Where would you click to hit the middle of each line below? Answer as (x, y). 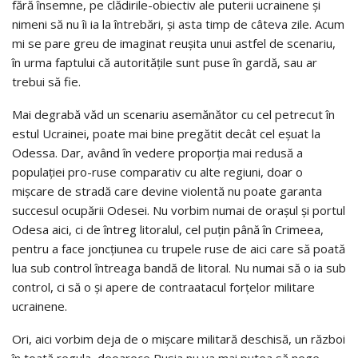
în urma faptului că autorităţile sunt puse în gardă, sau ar (165, 63)
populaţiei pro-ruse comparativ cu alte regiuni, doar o (157, 172)
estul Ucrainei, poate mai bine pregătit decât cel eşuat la (166, 134)
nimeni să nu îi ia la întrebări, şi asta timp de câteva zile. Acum (178, 24)
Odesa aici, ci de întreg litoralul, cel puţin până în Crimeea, (168, 230)
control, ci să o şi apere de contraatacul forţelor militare (163, 287)
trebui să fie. (46, 82)
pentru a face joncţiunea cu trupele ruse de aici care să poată (179, 249)
